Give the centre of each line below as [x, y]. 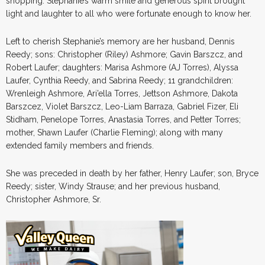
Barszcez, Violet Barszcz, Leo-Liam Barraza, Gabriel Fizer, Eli [122, 106]
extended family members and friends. [80, 145]
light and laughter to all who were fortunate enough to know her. [129, 13]
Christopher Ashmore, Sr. [54, 199]
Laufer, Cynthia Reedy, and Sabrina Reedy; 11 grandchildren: [119, 80]
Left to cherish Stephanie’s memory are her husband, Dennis [120, 41]
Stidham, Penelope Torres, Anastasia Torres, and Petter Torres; [123, 119]
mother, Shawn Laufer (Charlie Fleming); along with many [114, 132]
